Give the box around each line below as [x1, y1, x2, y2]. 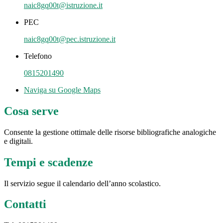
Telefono [24, 51, 52, 60]
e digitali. [4, 136, 35, 145]
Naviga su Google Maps [24, 85, 101, 94]
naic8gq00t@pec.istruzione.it [24, 34, 115, 43]
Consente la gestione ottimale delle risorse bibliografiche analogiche [4, 127, 216, 136]
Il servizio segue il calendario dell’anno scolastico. [4, 179, 161, 188]
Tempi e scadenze [4, 155, 93, 169]
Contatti [4, 198, 46, 211]
